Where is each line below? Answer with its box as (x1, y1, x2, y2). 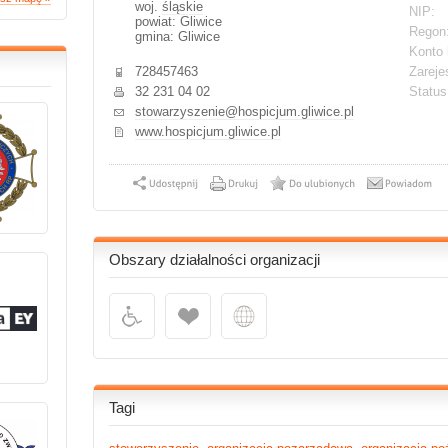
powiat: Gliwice (135, 14, 222, 29)
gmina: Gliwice (135, 29, 220, 44)
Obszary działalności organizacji (109, 252, 320, 268)
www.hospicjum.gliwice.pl (135, 124, 281, 139)
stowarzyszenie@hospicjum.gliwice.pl (135, 104, 354, 119)
